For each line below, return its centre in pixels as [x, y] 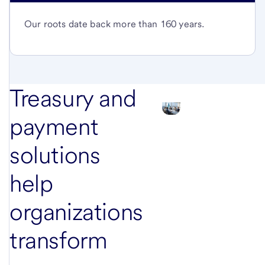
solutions [55, 155]
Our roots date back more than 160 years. [114, 24]
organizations [76, 211]
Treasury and [73, 98]
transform [59, 240]
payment [54, 126]
